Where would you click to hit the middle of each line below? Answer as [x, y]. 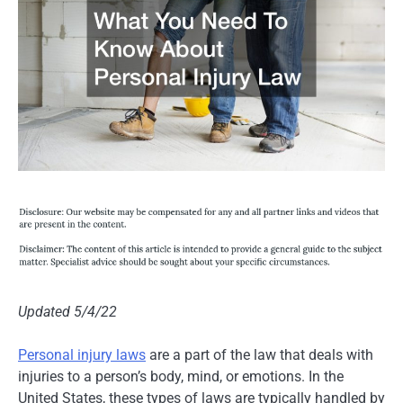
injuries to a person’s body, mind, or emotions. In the [181, 377]
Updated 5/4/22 [67, 312]
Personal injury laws [82, 355]
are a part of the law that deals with [260, 355]
